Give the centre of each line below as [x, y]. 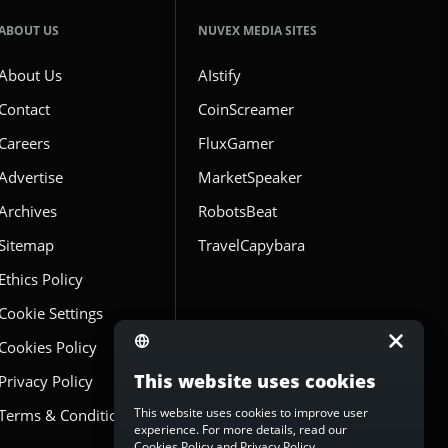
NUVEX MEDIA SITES [257, 31]
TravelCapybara [251, 245]
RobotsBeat [237, 211]
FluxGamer [236, 143]
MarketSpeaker [250, 177]
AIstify [219, 75]
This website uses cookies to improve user [251, 412]
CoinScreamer [246, 109]
